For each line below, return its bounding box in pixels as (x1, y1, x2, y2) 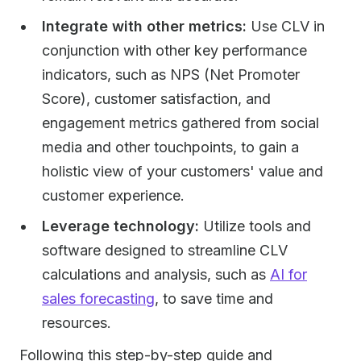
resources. (42, 314, 111, 331)
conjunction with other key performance (42, 42, 307, 59)
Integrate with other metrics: (42, 18, 247, 35)
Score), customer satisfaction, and (42, 90, 271, 107)
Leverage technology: (42, 218, 199, 234)
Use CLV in (247, 18, 325, 35)
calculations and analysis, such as (42, 266, 270, 283)
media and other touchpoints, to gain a (42, 139, 299, 156)
